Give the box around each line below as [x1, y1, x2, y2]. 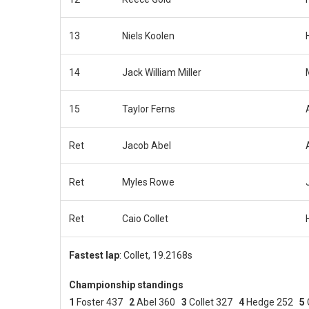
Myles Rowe [122, 176, 175, 188]
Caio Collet [122, 212, 168, 224]
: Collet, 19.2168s [119, 249, 192, 261]
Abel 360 [134, 296, 181, 308]
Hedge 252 [244, 296, 299, 308]
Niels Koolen [122, 30, 175, 41]
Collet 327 [187, 296, 239, 308]
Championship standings [69, 279, 183, 290]
